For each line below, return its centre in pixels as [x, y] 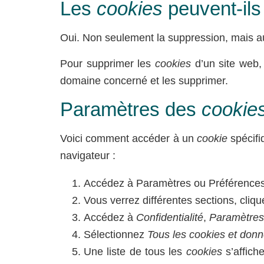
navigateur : [88, 156]
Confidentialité [170, 217]
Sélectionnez [115, 234]
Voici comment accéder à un [129, 139]
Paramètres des [131, 110]
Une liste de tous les [135, 251]
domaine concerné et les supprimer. [144, 80]
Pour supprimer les [108, 63]
